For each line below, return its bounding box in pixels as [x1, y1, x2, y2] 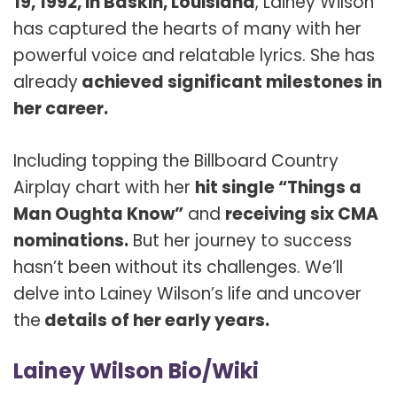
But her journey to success [128, 228, 352, 253]
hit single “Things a [195, 175, 362, 199]
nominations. [13, 228, 128, 253]
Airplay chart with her [13, 175, 195, 199]
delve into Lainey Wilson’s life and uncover [13, 281, 362, 306]
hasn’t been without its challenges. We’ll [13, 254, 343, 279]
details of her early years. [41, 307, 269, 332]
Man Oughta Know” [13, 201, 183, 226]
